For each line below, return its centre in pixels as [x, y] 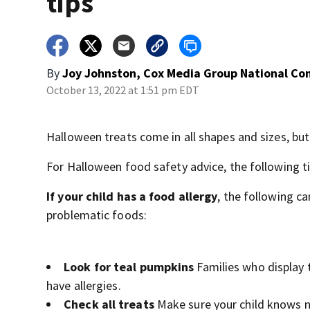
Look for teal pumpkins [129, 267]
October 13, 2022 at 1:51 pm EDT [123, 90]
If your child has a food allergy [132, 196]
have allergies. [84, 285]
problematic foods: [97, 215]
